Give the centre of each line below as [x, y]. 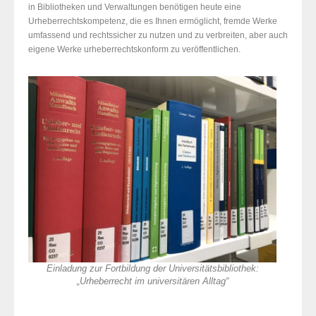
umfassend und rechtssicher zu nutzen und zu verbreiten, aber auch [158, 36]
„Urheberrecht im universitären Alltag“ [152, 282]
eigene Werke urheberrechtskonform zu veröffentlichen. [134, 50]
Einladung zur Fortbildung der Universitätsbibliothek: [152, 269]
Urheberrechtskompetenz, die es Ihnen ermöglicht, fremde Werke [153, 22]
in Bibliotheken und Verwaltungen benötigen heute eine [135, 7]
